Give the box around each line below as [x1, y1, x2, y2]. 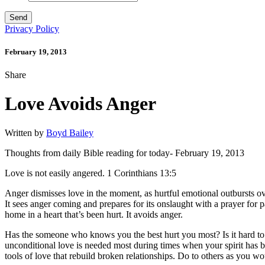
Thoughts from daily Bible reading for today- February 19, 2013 [5, 147, 244, 158]
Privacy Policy [5, 23, 59, 34]
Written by [5, 127, 46, 138]
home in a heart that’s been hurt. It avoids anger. [5, 209, 183, 219]
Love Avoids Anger [5, 93, 156, 115]
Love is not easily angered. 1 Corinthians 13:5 [5, 167, 176, 178]
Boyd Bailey [46, 127, 93, 138]
